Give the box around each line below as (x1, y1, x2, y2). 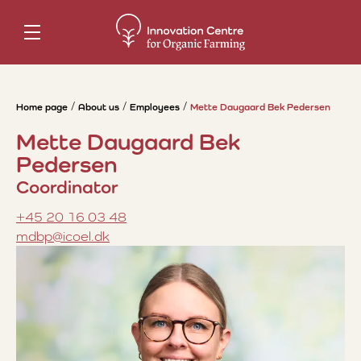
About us (78, 102, 119, 113)
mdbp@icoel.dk (16, 228, 110, 244)
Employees (130, 102, 180, 113)
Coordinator (16, 176, 118, 197)
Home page (16, 102, 68, 113)
